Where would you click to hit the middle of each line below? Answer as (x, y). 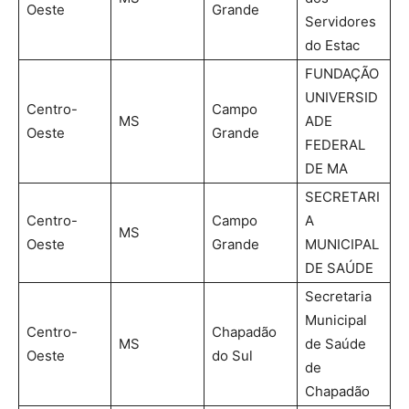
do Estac (332, 45)
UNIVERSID (341, 97)
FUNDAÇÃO (342, 73)
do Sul (232, 355)
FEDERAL (335, 144)
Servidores (341, 21)
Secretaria (338, 296)
